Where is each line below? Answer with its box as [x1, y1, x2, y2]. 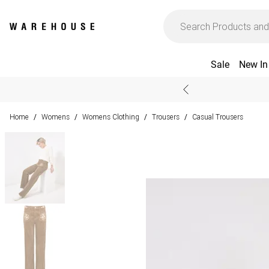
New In [238, 59, 268, 70]
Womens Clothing [82, 112, 139, 121]
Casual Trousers [192, 112, 243, 121]
